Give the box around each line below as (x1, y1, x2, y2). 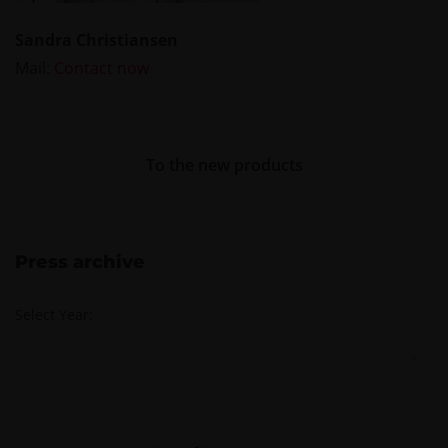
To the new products (145, 153, 303, 176)
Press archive (15, 250, 145, 273)
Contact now (54, 56, 149, 79)
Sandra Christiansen (15, 28, 178, 51)
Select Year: (15, 304, 93, 324)
